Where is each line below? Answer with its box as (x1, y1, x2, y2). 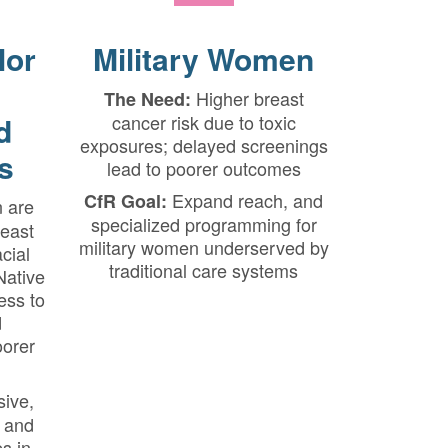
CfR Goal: (84, 188, 167, 214)
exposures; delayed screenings (79, 132, 328, 158)
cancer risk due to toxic (111, 109, 296, 135)
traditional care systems (109, 257, 298, 283)
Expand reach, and (167, 187, 323, 213)
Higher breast (190, 85, 304, 111)
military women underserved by (78, 234, 329, 260)
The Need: (103, 86, 191, 112)
